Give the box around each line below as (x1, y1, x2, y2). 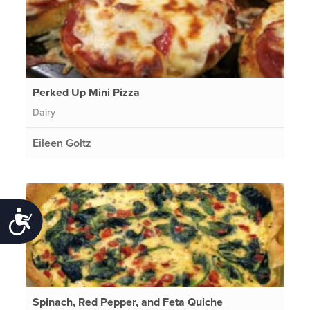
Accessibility (33, 210, 115, 229)
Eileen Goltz (33, 136, 92, 150)
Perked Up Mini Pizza (33, 85, 140, 100)
